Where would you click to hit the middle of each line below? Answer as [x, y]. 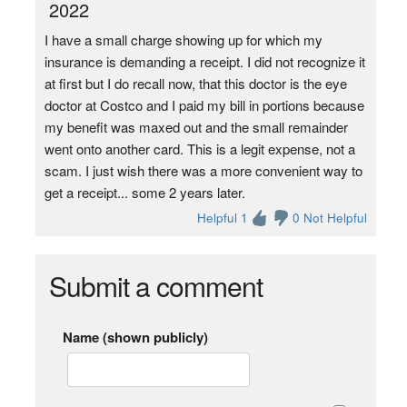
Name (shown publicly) [135, 337]
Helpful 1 [223, 218]
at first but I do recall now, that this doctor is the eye [195, 83]
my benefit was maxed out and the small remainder [196, 127]
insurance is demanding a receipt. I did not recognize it [204, 61]
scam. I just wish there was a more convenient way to [203, 170]
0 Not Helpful [330, 218]
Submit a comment [155, 286]
